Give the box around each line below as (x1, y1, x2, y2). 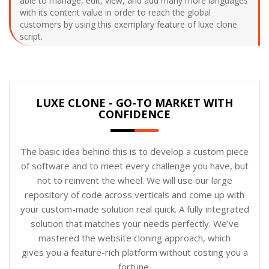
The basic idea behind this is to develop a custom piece (20, 145, 249, 157)
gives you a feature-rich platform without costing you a (21, 246, 248, 258)
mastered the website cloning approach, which (38, 231, 231, 244)
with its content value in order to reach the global (20, 6, 211, 18)
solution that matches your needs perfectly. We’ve (30, 217, 239, 229)
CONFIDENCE (98, 106, 171, 121)
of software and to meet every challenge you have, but (20, 159, 249, 172)
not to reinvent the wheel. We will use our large (37, 174, 232, 186)
